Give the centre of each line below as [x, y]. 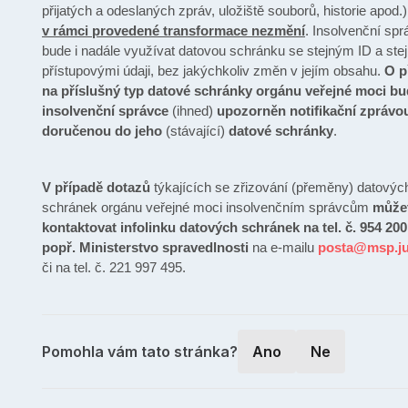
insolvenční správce [107, 111]
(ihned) [193, 111]
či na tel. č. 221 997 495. [114, 268]
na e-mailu [283, 248]
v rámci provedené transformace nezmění [173, 31]
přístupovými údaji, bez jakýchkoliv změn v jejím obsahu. [213, 71]
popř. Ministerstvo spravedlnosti [145, 248]
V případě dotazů [96, 188]
